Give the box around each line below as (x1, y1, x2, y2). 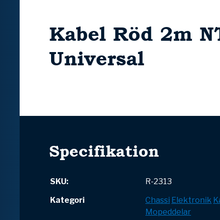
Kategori (50, 195, 84, 205)
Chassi (145, 195, 170, 205)
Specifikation (49, 139, 159, 163)
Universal (49, 45, 144, 73)
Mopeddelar (145, 207, 191, 217)
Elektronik (171, 195, 212, 205)
